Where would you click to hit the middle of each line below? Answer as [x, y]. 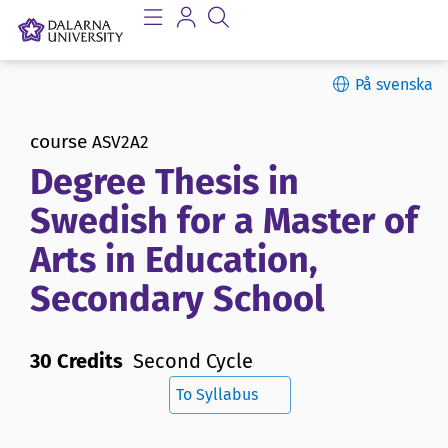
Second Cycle [193, 361]
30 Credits [76, 361]
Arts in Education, [174, 260]
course [58, 141]
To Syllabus [217, 395]
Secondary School [177, 299]
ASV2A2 [120, 142]
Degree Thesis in [164, 182]
